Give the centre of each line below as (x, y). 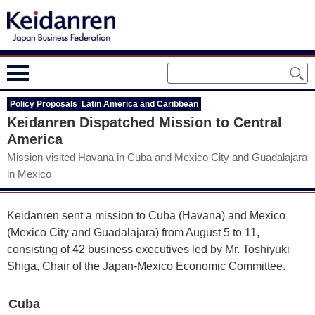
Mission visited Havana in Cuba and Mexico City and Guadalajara (157, 157)
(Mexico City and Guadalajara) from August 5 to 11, (133, 232)
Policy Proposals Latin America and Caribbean (104, 104)
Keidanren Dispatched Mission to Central (144, 122)
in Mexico (29, 174)
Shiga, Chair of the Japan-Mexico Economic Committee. (146, 266)
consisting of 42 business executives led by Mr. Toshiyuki (148, 249)
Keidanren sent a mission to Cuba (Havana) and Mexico (146, 216)
